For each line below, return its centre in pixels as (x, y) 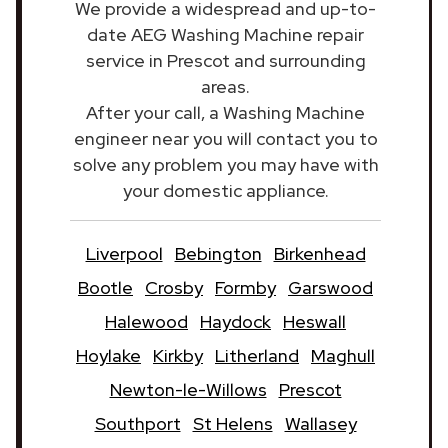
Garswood (330, 287)
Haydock (235, 321)
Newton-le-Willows (188, 389)
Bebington (218, 253)
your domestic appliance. (225, 190)
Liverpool (124, 253)
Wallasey (320, 423)
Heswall (314, 321)
